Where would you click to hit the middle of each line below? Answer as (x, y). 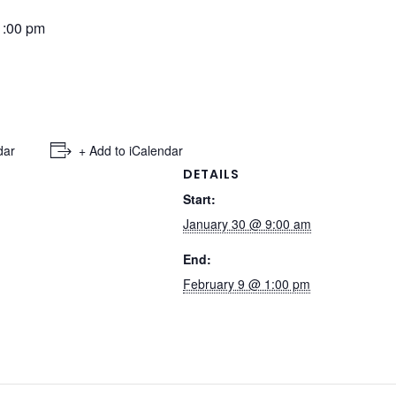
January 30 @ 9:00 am (247, 224)
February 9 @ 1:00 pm (247, 284)
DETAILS (212, 175)
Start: (200, 199)
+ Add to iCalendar (131, 151)
